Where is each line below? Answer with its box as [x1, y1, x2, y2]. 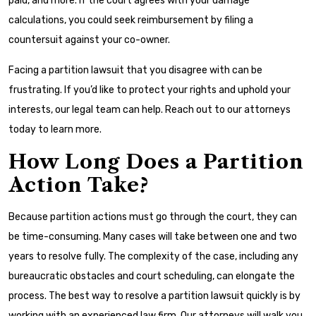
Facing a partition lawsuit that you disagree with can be [8, 64, 262, 76]
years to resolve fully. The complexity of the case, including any [8, 250, 298, 262]
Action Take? [8, 173, 149, 197]
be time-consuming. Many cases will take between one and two [8, 231, 297, 243]
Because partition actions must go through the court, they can [8, 211, 297, 223]
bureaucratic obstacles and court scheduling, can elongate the [8, 270, 295, 282]
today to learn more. [8, 123, 102, 135]
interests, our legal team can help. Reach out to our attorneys [8, 104, 291, 116]
